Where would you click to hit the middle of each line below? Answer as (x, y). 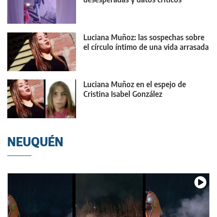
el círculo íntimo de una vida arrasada (146, 47)
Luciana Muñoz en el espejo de (135, 85)
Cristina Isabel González (123, 94)
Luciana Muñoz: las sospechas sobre (144, 37)
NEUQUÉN (35, 141)
